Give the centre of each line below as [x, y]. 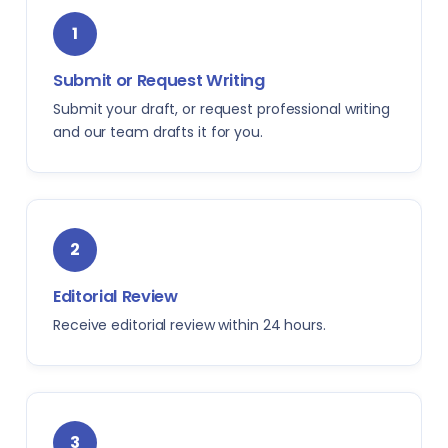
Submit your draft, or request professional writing [221, 109]
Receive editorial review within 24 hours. [189, 325]
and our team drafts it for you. [158, 132]
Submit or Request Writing [159, 80]
